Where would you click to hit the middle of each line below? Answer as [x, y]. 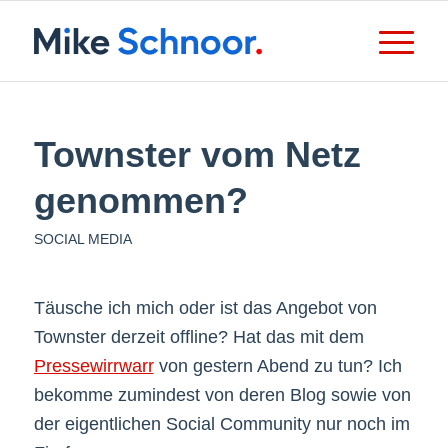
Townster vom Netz [197, 154]
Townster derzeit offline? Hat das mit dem [198, 337]
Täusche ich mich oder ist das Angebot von [205, 308]
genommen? [140, 200]
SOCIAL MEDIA [82, 239]
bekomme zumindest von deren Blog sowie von [222, 395]
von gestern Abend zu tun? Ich [277, 366]
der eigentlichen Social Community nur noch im [221, 424]
